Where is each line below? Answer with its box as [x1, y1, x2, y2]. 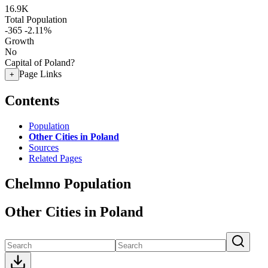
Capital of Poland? [5, 57, 75, 68]
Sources [29, 142, 59, 153]
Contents [5, 92, 59, 108]
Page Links [19, 69, 62, 79]
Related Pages [29, 153, 82, 163]
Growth [5, 36, 34, 46]
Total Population [5, 14, 67, 25]
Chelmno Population [5, 175, 131, 191]
